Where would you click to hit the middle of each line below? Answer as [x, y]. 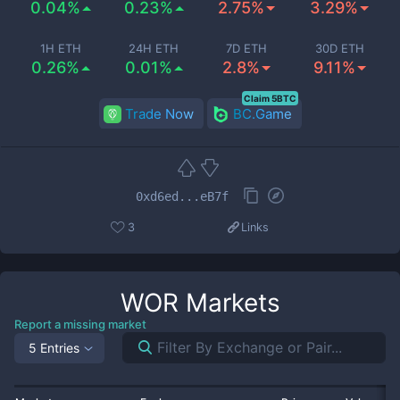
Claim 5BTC [270, 98]
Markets [229, 303]
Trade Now [159, 114]
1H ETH [61, 48]
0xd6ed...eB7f [182, 196]
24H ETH [154, 48]
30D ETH [339, 48]
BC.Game [262, 114]
